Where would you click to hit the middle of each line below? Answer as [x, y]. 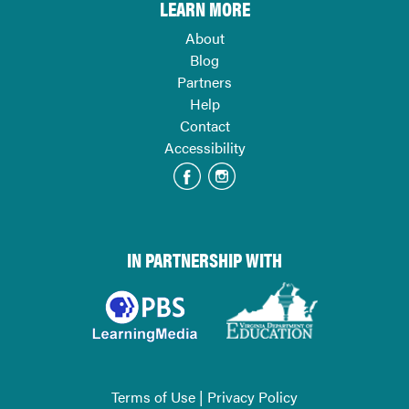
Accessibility [204, 148]
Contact [204, 126]
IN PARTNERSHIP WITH [204, 260]
